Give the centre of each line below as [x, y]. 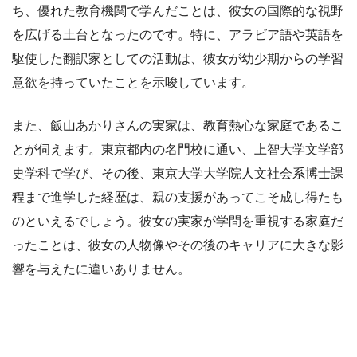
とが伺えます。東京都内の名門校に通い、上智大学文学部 [178, 150]
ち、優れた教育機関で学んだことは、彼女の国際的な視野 [178, 11]
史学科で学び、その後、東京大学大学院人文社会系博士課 [178, 174]
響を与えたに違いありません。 [101, 269]
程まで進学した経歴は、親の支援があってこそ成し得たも [178, 198]
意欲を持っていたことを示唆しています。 [133, 83]
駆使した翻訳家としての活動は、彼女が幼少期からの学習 [178, 59]
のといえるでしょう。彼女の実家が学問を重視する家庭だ [178, 222]
